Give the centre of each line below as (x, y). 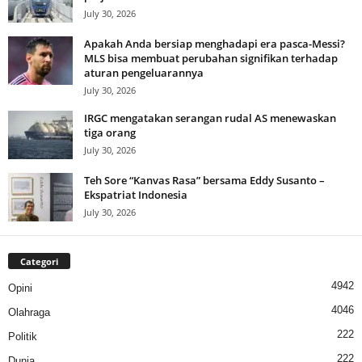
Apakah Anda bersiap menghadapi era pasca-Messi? (215, 44)
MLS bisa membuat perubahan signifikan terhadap (211, 59)
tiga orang (110, 133)
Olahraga (29, 313)
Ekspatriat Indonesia (136, 195)
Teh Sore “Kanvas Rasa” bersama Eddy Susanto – (204, 181)
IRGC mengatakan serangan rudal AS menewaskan (210, 118)
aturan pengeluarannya (144, 73)
